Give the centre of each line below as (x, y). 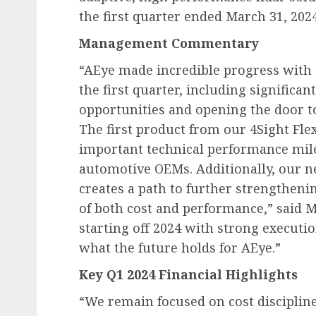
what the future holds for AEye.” (180, 248)
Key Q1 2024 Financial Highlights (188, 274)
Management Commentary (169, 43)
